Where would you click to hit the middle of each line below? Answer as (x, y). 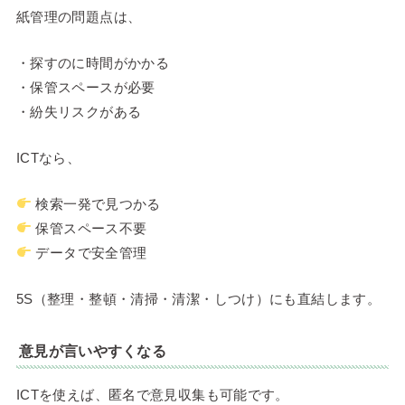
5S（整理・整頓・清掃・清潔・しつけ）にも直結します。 (198, 298)
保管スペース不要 (89, 228)
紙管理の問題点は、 (79, 16)
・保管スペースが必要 (85, 87)
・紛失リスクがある (79, 111)
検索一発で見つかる (96, 203)
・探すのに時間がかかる (93, 62)
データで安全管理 (89, 252)
